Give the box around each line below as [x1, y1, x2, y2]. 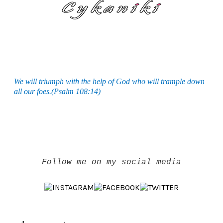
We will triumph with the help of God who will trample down [13, 77, 205, 86]
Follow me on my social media [41, 157, 181, 167]
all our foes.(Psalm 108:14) [13, 87, 101, 96]
